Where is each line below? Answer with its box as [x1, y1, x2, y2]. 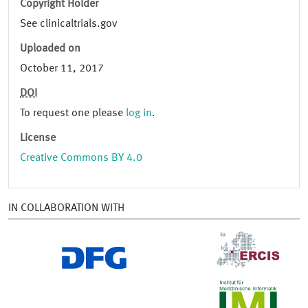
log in [126, 108, 152, 120]
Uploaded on [20, 43, 80, 55]
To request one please [20, 108, 126, 120]
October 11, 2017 [20, 63, 104, 75]
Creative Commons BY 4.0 [20, 153, 142, 164]
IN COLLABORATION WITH [8, 203, 124, 214]
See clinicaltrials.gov [20, 19, 118, 30]
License [20, 133, 56, 144]
